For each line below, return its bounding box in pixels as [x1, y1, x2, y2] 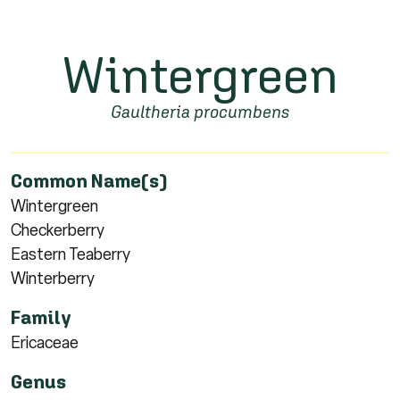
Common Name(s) [11, 170, 168, 191]
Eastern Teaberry [11, 244, 130, 264]
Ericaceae [11, 332, 79, 353]
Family [11, 306, 71, 328]
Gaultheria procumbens [111, 101, 289, 121]
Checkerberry [11, 220, 104, 240]
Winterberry [11, 268, 95, 288]
